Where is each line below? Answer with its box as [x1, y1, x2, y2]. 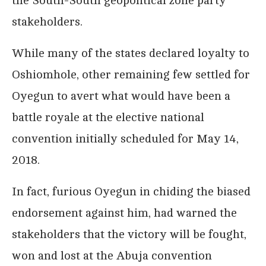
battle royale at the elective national [12, 110, 204, 124]
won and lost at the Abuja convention [12, 248, 212, 262]
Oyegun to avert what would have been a [12, 88, 230, 103]
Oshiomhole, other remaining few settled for [12, 67, 250, 81]
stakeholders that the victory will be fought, [12, 227, 246, 241]
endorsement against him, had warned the [12, 205, 237, 220]
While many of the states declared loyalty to [12, 46, 249, 60]
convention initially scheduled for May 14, [12, 131, 239, 145]
